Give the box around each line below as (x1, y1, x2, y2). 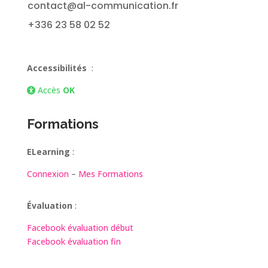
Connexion (26, 167, 69, 179)
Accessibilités (26, 62, 89, 74)
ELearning (26, 145, 70, 157)
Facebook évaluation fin (26, 235, 121, 247)
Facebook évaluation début (26, 221, 133, 233)
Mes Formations (78, 167, 143, 179)
